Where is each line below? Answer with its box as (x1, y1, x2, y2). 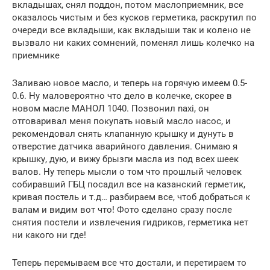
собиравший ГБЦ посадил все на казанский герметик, (12, 178, 245, 190)
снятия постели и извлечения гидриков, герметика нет (12, 216, 248, 228)
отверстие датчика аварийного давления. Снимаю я (12, 140, 237, 152)
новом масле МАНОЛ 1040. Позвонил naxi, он (12, 102, 209, 114)
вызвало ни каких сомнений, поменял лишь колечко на (12, 37, 254, 48)
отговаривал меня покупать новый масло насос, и (12, 115, 231, 127)
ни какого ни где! (12, 229, 86, 240)
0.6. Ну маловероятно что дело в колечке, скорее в (12, 90, 232, 101)
